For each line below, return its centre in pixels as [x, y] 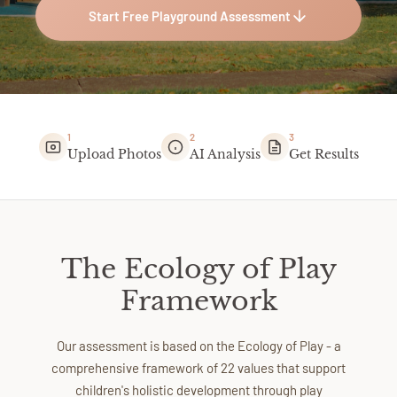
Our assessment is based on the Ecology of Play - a [198, 346]
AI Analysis [225, 155]
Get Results [323, 155]
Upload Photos [114, 155]
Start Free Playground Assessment [190, 16]
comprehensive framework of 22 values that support [198, 368]
